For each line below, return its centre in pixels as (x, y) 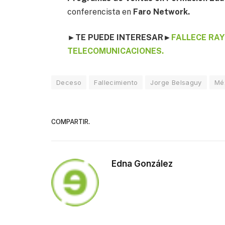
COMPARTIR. (71, 122)
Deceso (69, 83)
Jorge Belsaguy (176, 83)
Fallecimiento (116, 83)
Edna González (142, 164)
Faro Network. (161, 12)
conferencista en (99, 12)
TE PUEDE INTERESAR (120, 38)
